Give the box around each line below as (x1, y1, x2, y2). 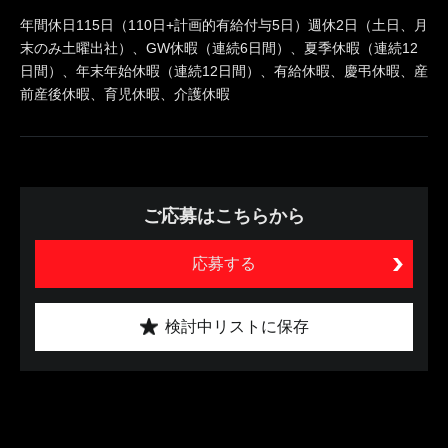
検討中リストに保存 (164, 317, 309, 335)
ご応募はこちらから (143, 205, 305, 226)
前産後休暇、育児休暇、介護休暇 (20, 85, 230, 102)
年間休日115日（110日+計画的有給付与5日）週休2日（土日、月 (20, 16, 428, 33)
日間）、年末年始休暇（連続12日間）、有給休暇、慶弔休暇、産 (20, 62, 428, 79)
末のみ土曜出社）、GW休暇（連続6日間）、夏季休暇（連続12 (20, 39, 418, 56)
